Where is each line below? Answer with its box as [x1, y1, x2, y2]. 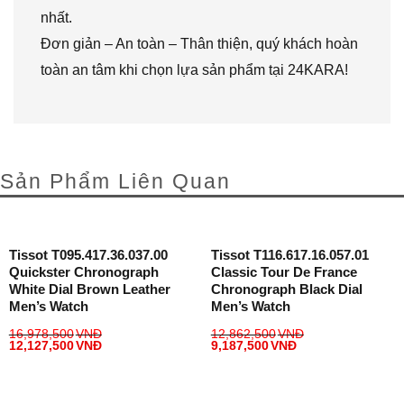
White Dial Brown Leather [8, 280, 170, 297]
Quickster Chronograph [8, 263, 159, 280]
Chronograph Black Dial [210, 280, 363, 297]
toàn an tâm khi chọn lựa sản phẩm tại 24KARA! [41, 61, 348, 78]
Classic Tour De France [210, 263, 357, 280]
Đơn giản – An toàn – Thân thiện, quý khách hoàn [41, 35, 358, 51]
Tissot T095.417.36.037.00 [8, 246, 168, 262]
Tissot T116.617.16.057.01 [210, 246, 369, 262]
